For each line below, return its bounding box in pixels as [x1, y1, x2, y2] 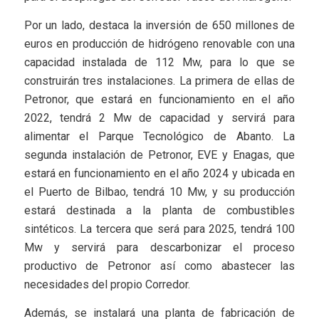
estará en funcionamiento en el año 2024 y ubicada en [23, 167, 296, 181]
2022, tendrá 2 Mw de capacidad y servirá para [23, 111, 296, 125]
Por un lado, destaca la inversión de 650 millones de [23, 19, 296, 33]
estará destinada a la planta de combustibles [23, 204, 296, 218]
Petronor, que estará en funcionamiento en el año [23, 93, 296, 107]
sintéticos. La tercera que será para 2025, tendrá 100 [23, 222, 296, 236]
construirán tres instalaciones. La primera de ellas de [23, 74, 296, 88]
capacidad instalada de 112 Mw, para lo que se [23, 56, 296, 70]
